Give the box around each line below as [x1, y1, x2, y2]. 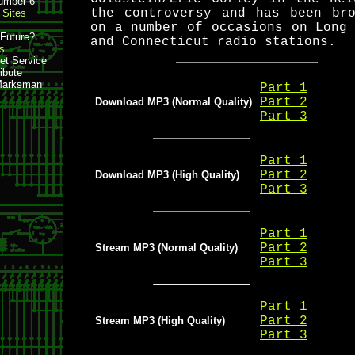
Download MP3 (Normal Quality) [95, 96, 252, 108]
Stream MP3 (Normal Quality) [95, 242, 238, 254]
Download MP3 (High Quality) [95, 169, 239, 181]
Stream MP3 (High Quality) [95, 315, 225, 326]
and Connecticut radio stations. [90, 35, 336, 49]
